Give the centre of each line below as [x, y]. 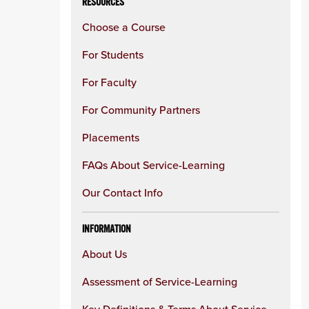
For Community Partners [141, 110]
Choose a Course [124, 27]
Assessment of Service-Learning [160, 281]
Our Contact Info [122, 192]
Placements [111, 137]
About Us [104, 254]
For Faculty [109, 82]
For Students [113, 54]
